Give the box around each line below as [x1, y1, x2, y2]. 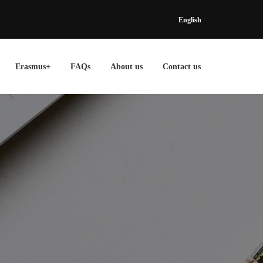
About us [110, 62, 143, 71]
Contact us [163, 62, 201, 71]
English [178, 16, 201, 25]
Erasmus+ [15, 62, 50, 71]
